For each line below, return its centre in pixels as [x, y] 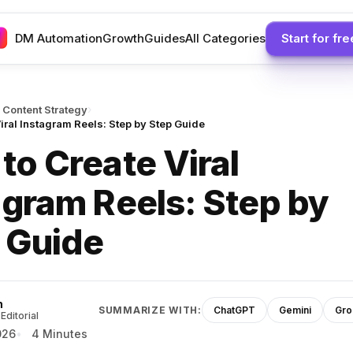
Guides [164, 38]
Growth [123, 38]
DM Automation [58, 38]
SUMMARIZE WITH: [150, 310]
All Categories [225, 38]
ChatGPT [234, 310]
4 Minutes [60, 334]
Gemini [295, 310]
